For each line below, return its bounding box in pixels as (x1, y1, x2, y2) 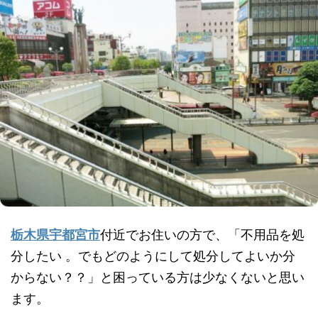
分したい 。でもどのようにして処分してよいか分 (11, 248, 295, 264)
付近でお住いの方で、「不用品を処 (100, 227, 305, 243)
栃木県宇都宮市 (11, 227, 100, 243)
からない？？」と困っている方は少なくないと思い (11, 270, 305, 285)
